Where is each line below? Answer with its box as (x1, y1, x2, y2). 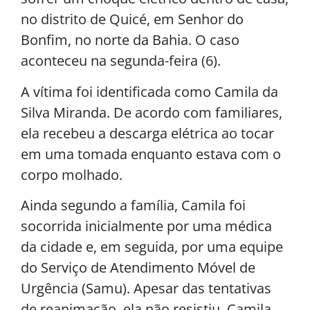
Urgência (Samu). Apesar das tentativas (21, 278, 271, 298)
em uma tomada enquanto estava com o (21, 144, 281, 163)
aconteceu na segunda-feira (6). (21, 51, 221, 71)
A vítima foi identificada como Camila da (21, 82, 278, 101)
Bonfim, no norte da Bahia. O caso (21, 30, 239, 50)
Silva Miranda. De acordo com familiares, (21, 102, 282, 122)
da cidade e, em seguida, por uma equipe (21, 237, 283, 256)
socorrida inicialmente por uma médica (21, 216, 272, 235)
